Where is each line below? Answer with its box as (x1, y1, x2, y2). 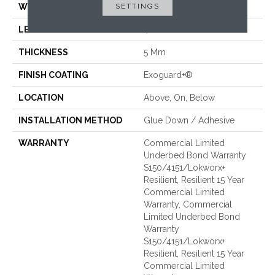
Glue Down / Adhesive (144, 115, 234, 126)
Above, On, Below (144, 93, 215, 103)
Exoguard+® (144, 70, 193, 80)
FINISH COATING (18, 70, 88, 80)
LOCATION (18, 93, 64, 103)
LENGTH (18, 25, 55, 35)
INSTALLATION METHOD (18, 115, 122, 126)
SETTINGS (115, 1, 160, 10)
